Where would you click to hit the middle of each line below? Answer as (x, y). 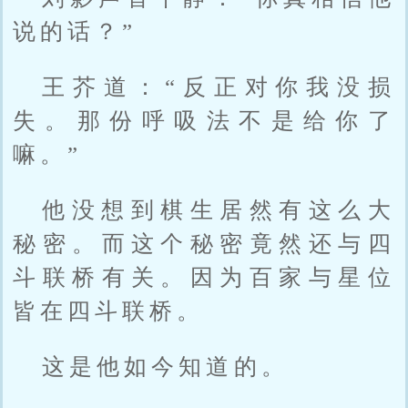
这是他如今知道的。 (165, 366)
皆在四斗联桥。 (109, 311)
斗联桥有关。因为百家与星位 (204, 277)
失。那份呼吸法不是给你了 (204, 120)
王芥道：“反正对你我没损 (219, 87)
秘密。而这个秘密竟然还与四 (204, 243)
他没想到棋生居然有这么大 (219, 209)
